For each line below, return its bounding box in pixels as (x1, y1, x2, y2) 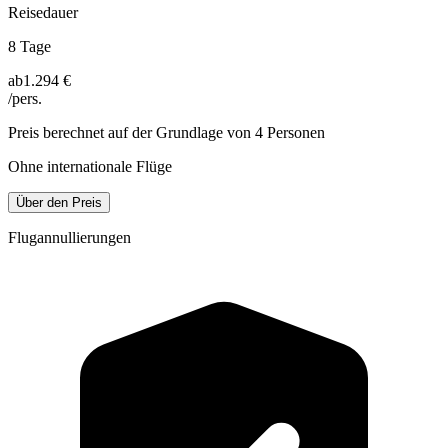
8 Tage (8, 37, 51, 55)
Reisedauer (8, 3, 78, 21)
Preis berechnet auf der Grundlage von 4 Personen (8, 123, 325, 141)
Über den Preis (16, 194, 102, 210)
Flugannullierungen (8, 228, 131, 246)
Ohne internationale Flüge (8, 157, 172, 175)
